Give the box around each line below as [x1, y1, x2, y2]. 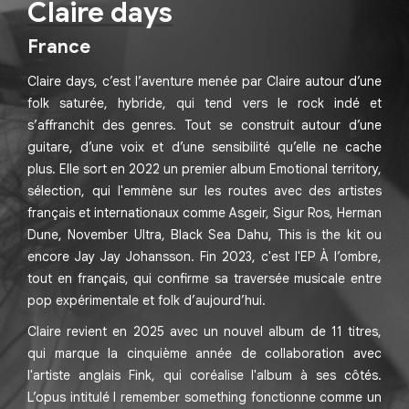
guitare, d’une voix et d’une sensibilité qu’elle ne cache [27, 139, 382, 155]
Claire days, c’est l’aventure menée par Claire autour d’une [27, 73, 382, 89]
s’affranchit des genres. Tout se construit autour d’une [27, 117, 382, 133]
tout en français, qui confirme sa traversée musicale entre [27, 270, 382, 287]
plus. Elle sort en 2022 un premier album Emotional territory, [27, 161, 382, 177]
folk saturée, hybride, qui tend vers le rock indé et [27, 95, 382, 111]
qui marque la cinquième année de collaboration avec [27, 345, 382, 362]
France [27, 36, 90, 58]
